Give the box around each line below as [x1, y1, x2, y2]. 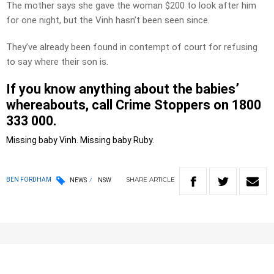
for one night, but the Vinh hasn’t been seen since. [6, 15, 210, 26]
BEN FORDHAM [6, 176, 51, 183]
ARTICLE [149, 176, 175, 184]
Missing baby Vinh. [6, 135, 80, 146]
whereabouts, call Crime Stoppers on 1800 [6, 97, 261, 113]
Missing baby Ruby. [80, 135, 154, 146]
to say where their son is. [6, 56, 108, 68]
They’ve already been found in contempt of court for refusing [6, 42, 257, 53]
